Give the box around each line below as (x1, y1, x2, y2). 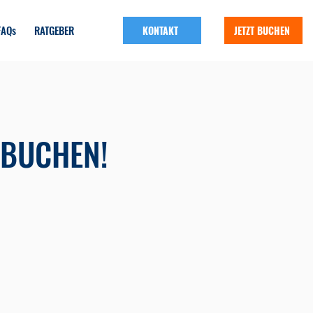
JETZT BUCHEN (233, 23, 290, 38)
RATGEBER (34, 22, 74, 38)
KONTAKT (143, 23, 178, 38)
